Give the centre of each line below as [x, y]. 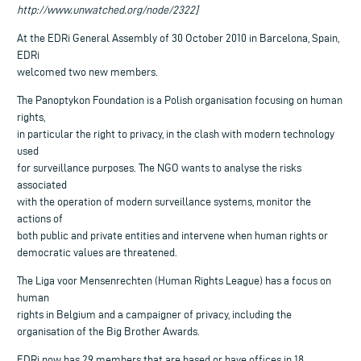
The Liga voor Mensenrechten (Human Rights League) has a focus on [174, 280]
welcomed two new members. [87, 72]
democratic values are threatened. [97, 252]
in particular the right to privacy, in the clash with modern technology [176, 134]
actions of [40, 218]
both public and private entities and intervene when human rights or [172, 235]
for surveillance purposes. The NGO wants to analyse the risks [159, 168]
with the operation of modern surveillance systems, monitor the [164, 201]
